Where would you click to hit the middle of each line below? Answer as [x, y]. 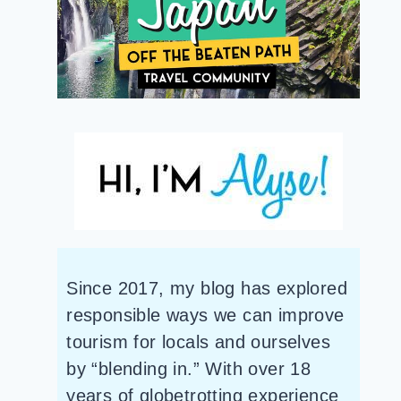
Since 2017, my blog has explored [207, 289]
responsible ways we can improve [205, 316]
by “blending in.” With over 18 [189, 369]
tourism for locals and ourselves [199, 342]
